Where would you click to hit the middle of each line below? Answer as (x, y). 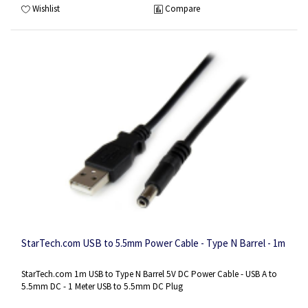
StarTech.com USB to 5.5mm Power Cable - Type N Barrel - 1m (153, 243)
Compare (183, 8)
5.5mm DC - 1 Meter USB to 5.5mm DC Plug (102, 287)
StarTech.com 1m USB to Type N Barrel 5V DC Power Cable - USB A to (149, 274)
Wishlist (46, 8)
